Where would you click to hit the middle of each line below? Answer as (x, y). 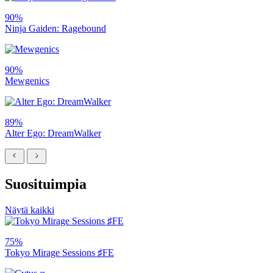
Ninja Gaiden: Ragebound (55, 29)
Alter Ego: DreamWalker (53, 133)
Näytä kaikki (30, 210)
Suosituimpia (46, 184)
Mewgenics (27, 81)
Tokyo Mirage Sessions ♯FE (59, 253)
